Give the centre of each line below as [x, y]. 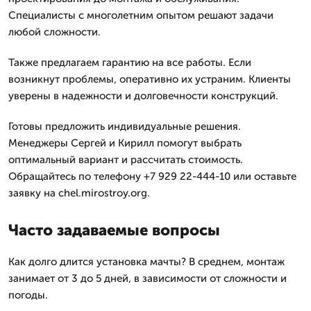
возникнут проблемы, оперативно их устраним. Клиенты [150, 79]
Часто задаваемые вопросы [114, 230]
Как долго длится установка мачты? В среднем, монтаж [146, 262]
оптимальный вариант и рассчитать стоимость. [126, 160]
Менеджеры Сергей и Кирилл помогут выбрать [125, 143]
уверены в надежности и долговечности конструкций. [143, 96]
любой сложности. [54, 32]
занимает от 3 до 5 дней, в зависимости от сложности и [148, 278]
